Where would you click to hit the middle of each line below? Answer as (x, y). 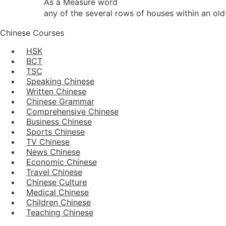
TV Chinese (48, 142)
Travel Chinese (54, 172)
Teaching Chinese (60, 212)
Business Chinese (59, 121)
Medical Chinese (58, 192)
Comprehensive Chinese (72, 111)
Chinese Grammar (60, 101)
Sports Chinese (55, 131)
